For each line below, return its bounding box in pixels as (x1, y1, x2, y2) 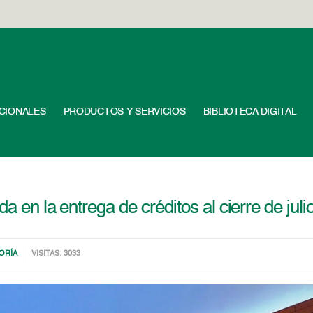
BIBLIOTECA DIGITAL (203, 107, 297, 117)
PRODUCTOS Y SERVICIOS (63, 107, 186, 117)
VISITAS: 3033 (31, 250, 81, 258)
